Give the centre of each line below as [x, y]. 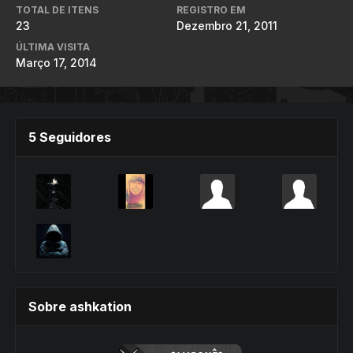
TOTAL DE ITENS [57, 9]
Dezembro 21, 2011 [227, 25]
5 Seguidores [70, 137]
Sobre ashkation [80, 306]
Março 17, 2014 [56, 62]
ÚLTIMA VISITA [53, 46]
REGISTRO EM [211, 9]
